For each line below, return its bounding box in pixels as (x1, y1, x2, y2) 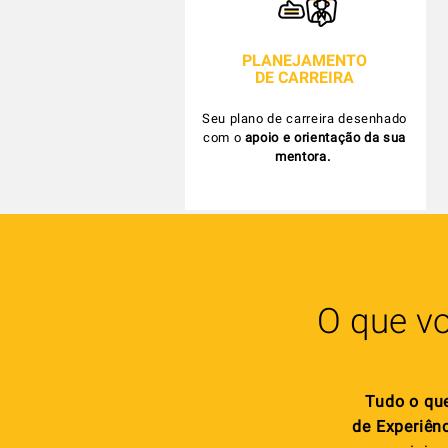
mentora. (275, 149, 331, 164)
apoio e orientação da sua (241, 130, 407, 145)
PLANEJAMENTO (242, 51, 367, 70)
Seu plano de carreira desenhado (201, 111, 408, 126)
